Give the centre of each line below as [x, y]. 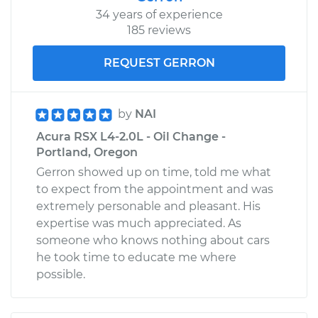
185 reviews [159, 30]
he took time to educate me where [136, 257]
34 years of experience [159, 14]
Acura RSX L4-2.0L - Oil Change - [131, 136]
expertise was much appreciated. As [139, 223]
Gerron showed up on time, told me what [154, 172]
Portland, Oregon [87, 152]
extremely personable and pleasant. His [148, 206]
